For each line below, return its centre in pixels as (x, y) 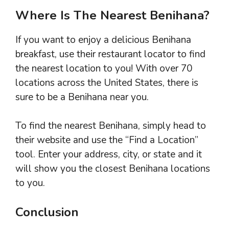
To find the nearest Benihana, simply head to (111, 126)
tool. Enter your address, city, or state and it (109, 155)
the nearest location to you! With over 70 (104, 68)
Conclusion (47, 212)
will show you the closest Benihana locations (113, 169)
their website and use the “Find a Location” (107, 140)
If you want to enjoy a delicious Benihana (103, 40)
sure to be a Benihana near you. (82, 97)
